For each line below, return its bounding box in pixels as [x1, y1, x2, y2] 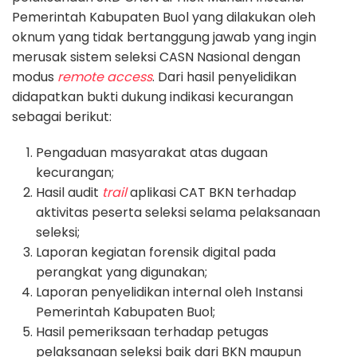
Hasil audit [36, 183, 102, 202]
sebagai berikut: [12, 108, 112, 127]
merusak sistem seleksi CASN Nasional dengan [12, 48, 300, 67]
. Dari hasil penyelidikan [152, 68, 296, 87]
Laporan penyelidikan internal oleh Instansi [36, 283, 303, 302]
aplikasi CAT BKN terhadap [127, 183, 296, 202]
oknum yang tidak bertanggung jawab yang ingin [12, 28, 316, 47]
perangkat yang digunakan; [36, 263, 207, 282]
